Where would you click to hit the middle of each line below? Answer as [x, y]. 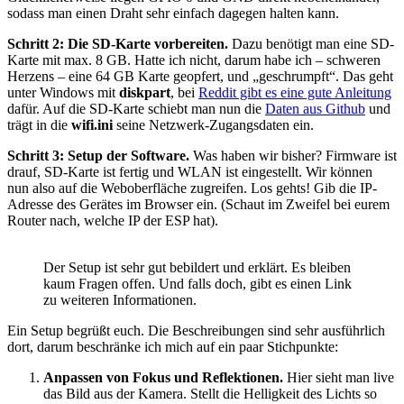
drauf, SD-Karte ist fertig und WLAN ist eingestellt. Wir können [190, 171]
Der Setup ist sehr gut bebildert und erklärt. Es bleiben [197, 267]
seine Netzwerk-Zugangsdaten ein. [213, 124]
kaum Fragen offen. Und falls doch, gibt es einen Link [197, 283]
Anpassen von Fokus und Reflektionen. [163, 377]
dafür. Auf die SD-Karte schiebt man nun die [136, 108]
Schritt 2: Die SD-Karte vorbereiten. [118, 43]
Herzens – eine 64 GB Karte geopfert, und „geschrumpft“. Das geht [200, 76]
